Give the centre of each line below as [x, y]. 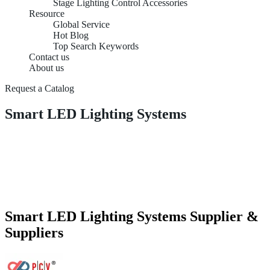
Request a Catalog [39, 88]
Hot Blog [71, 35]
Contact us [49, 57]
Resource [47, 14]
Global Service [81, 24]
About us [46, 68]
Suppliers [34, 232]
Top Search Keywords [96, 46]
